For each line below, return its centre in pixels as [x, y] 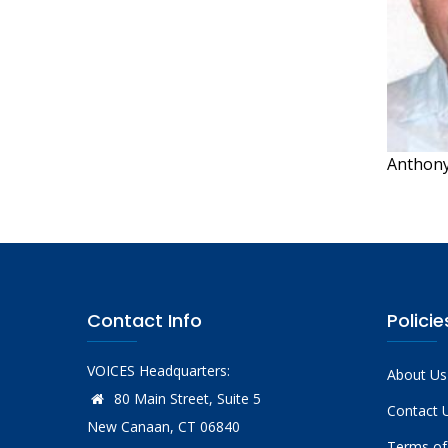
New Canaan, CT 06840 [163, 427]
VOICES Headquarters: [158, 371]
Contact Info [144, 321]
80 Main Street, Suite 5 [185, 399]
